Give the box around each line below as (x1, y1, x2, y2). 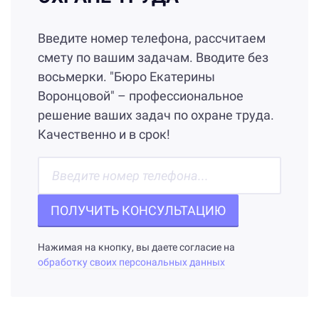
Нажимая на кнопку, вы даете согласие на (38, 241, 235, 254)
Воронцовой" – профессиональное (38, 88, 244, 104)
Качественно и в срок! (38, 127, 170, 142)
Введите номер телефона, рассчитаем (38, 31, 266, 46)
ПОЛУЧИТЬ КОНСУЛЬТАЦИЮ (51, 203, 226, 219)
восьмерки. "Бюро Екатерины (38, 69, 215, 85)
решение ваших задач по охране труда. (38, 108, 274, 123)
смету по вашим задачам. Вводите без (38, 50, 268, 66)
